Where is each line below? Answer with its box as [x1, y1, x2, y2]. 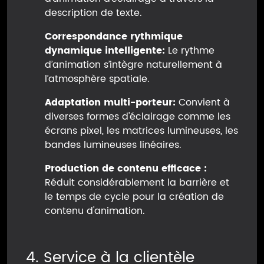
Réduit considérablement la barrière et [45, 175, 229, 191]
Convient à [176, 95, 230, 111]
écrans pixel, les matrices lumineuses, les [45, 123, 238, 139]
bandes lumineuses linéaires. [45, 137, 181, 153]
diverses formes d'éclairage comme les [45, 109, 230, 125]
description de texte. [45, 5, 142, 21]
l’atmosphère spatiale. [45, 71, 150, 87]
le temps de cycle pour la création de [45, 189, 224, 205]
